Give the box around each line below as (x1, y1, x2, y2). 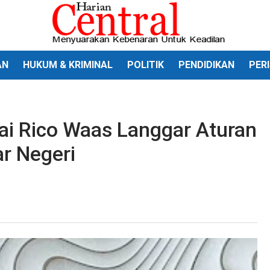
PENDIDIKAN (178, 59, 234, 71)
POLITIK (127, 59, 164, 71)
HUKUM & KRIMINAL (23, 59, 113, 71)
